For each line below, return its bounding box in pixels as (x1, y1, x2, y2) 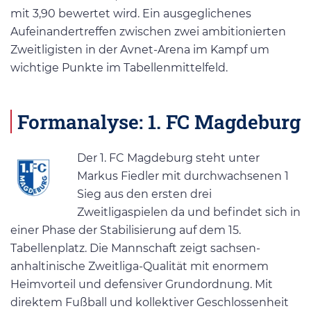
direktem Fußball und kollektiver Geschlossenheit (10, 295, 289, 309)
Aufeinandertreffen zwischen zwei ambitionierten (10, 25, 286, 39)
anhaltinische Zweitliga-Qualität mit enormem (10, 259, 269, 273)
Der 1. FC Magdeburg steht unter (77, 151, 260, 165)
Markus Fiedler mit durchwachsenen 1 (77, 169, 289, 183)
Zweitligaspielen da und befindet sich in (77, 205, 301, 219)
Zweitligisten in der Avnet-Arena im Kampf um (10, 43, 269, 57)
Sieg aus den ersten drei (77, 187, 212, 201)
